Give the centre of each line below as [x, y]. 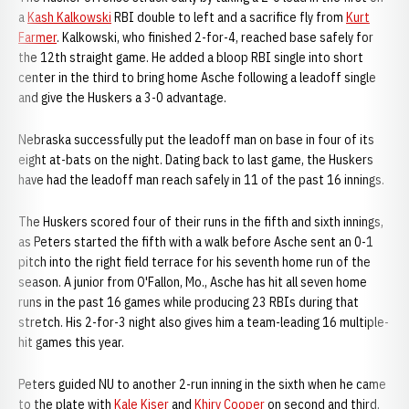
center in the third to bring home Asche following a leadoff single [197, 78]
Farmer [37, 37]
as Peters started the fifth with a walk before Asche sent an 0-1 [196, 242]
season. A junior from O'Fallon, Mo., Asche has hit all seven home [193, 282]
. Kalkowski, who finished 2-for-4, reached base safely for [215, 37]
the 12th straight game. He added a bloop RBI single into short [191, 58]
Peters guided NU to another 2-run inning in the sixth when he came [202, 384]
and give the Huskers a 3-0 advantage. [122, 98]
